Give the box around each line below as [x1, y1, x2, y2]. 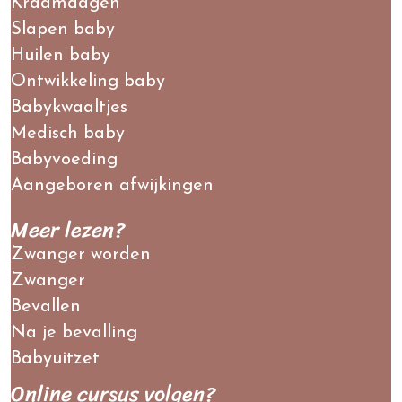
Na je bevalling [11, 323, 137, 342]
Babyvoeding [11, 150, 118, 169]
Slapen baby [11, 20, 115, 39]
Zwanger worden [11, 245, 151, 264]
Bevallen [11, 297, 81, 316]
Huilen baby [11, 46, 110, 65]
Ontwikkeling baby [11, 72, 165, 91]
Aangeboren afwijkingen [11, 176, 214, 195]
